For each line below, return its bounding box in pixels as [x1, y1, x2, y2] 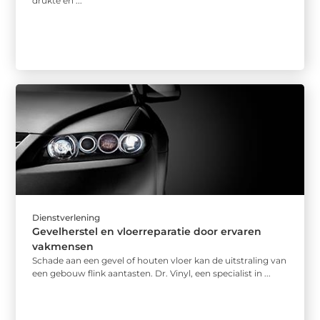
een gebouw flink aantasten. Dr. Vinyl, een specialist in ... [32, 268, 271, 279]
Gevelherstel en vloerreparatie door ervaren [32, 225, 262, 239]
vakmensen [32, 240, 94, 254]
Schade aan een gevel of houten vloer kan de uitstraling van [32, 255, 287, 266]
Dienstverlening [32, 212, 101, 224]
